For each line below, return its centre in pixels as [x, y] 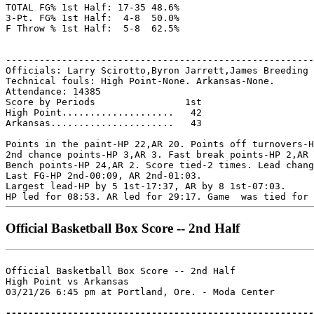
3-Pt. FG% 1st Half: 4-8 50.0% [93, 18]
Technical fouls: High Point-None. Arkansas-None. [140, 81]
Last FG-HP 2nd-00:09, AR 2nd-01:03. [104, 175]
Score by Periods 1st [104, 102]
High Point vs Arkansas [67, 281]
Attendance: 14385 [53, 91]
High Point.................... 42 [104, 112]
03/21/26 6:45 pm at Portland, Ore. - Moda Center [140, 292]
